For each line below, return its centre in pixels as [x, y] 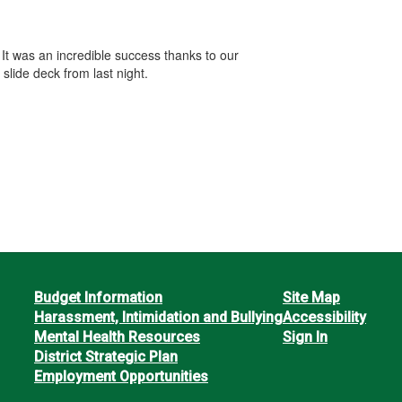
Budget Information [98, 297]
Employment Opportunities [121, 376]
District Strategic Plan [105, 356]
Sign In [305, 336]
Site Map [311, 297]
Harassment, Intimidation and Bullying [158, 317]
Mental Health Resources [117, 336]
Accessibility [324, 317]
